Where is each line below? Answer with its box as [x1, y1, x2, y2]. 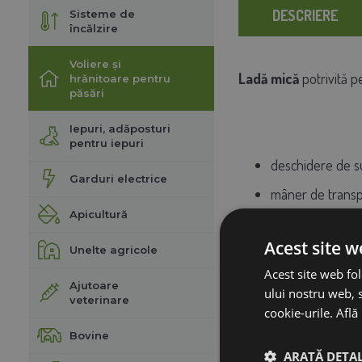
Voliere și [69, 57, 121, 70]
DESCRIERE [271, 6, 338, 24]
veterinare [69, 293, 129, 306]
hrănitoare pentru [69, 71, 170, 85]
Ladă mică [238, 69, 299, 87]
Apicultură [69, 207, 128, 221]
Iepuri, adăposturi [69, 121, 170, 135]
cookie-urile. [264, 305, 336, 321]
